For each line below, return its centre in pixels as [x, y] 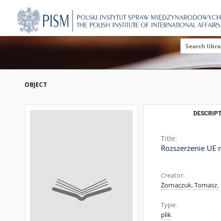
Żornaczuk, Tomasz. [190, 185]
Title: [169, 138]
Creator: [173, 175]
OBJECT [36, 85]
